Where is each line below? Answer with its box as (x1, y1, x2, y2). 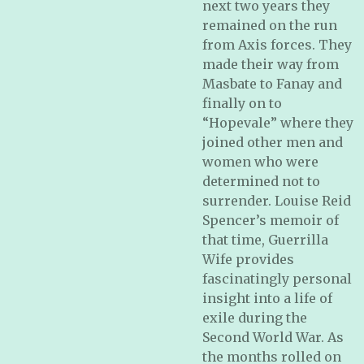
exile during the (202, 310, 307, 326)
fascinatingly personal (202, 271, 352, 287)
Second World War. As (202, 329, 344, 345)
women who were (202, 154, 318, 170)
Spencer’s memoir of (202, 212, 339, 228)
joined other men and (202, 134, 343, 150)
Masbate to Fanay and (202, 76, 342, 92)
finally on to (202, 95, 282, 111)
